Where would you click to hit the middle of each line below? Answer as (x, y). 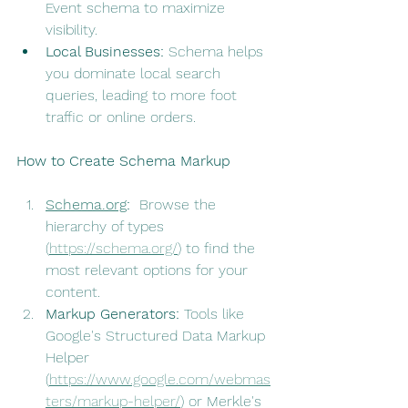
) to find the (219, 249)
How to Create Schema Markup (123, 161)
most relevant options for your (149, 270)
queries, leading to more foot (143, 96)
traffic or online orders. (121, 117)
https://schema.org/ (113, 249)
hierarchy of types (107, 227)
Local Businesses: (105, 52)
